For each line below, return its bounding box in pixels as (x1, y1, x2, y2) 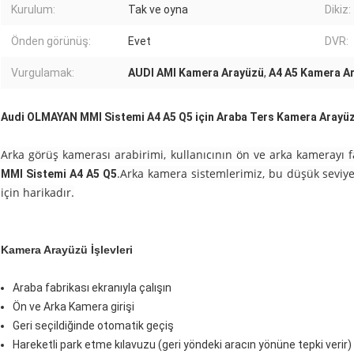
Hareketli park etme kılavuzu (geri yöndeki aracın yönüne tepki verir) (13, 338, 352, 352)
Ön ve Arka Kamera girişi (13, 300, 134, 314)
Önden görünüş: (11, 35, 91, 48)
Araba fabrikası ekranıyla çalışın (13, 281, 171, 295)
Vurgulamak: (11, 66, 74, 80)
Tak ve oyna (128, 3, 188, 17)
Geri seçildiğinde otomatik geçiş (13, 319, 174, 333)
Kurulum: (11, 3, 55, 17)
